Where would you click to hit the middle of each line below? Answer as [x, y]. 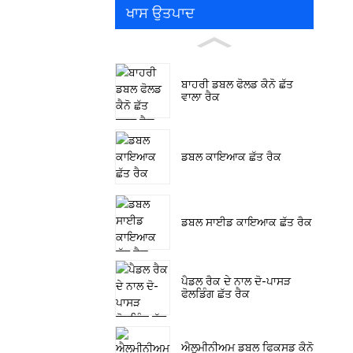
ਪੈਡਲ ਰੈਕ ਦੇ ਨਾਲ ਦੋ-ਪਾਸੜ [236, 281]
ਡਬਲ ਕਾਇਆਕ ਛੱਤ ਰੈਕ [231, 156]
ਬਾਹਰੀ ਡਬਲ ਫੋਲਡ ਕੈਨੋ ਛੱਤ [237, 84]
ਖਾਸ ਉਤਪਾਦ [160, 12]
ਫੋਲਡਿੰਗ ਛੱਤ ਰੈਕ [216, 294]
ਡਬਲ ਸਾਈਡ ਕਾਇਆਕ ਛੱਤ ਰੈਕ [247, 222]
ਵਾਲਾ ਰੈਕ [201, 97]
